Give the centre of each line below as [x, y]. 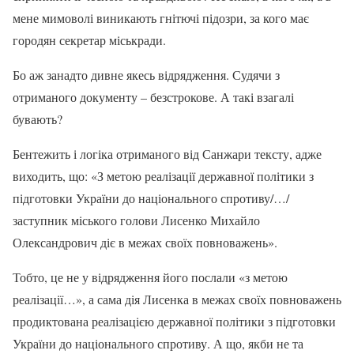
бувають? [38, 119]
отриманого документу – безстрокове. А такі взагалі [153, 96]
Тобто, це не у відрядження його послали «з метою [150, 277]
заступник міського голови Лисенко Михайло [136, 220]
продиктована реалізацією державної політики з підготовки [174, 321]
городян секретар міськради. [89, 40]
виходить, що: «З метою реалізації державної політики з [163, 175]
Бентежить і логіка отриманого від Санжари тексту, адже [167, 153]
